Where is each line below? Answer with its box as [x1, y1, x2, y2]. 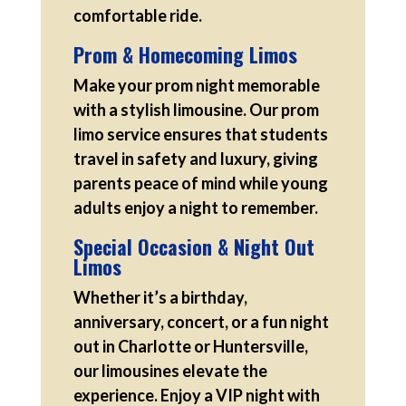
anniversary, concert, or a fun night [72, 311, 329, 332]
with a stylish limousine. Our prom [72, 99, 319, 120]
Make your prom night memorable [72, 74, 320, 95]
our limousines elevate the [72, 360, 267, 381]
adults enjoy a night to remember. [72, 197, 318, 217]
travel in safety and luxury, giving [72, 148, 318, 169]
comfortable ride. [72, 5, 202, 25]
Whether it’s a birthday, [72, 286, 247, 307]
